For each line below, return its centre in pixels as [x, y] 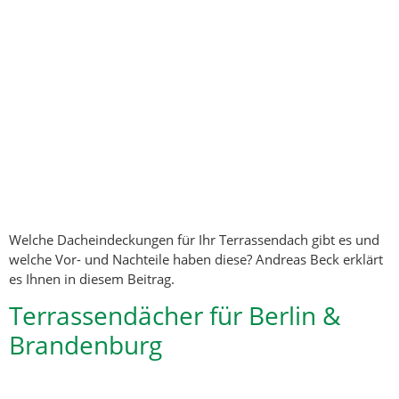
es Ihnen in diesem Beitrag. [92, 279]
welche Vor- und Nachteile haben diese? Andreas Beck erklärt [196, 260]
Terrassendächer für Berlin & [175, 316]
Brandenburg [85, 345]
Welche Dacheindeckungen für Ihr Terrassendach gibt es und [194, 240]
